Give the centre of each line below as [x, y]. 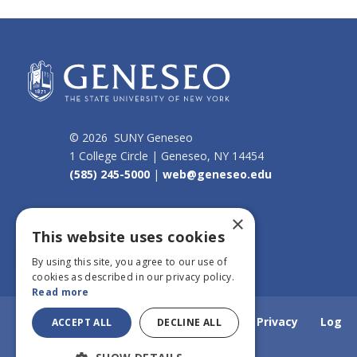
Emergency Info [189, 322]
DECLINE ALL [189, 322]
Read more [61, 292]
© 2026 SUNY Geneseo [131, 137]
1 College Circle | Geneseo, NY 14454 [167, 155]
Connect [57, 218]
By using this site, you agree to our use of [129, 262]
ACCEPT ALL [82, 322]
